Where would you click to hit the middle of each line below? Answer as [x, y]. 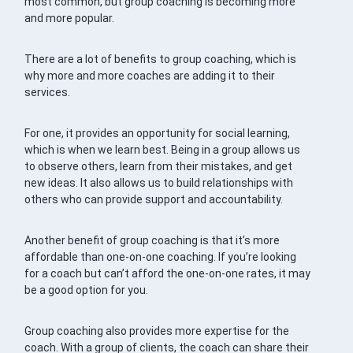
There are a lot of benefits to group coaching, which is [161, 59]
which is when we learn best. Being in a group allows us [163, 150]
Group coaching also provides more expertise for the [157, 331]
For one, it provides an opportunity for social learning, [158, 134]
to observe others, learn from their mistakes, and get [159, 167]
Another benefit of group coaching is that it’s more [152, 241]
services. [49, 93]
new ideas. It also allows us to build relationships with [159, 183]
